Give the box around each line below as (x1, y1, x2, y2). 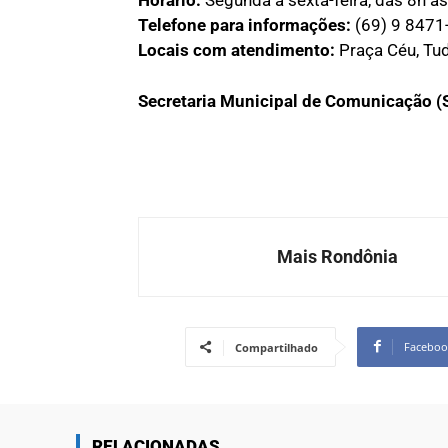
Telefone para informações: (138, 14, 351, 35)
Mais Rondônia (277, 245, 398, 267)
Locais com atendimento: (138, 39, 335, 60)
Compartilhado (235, 339, 318, 355)
